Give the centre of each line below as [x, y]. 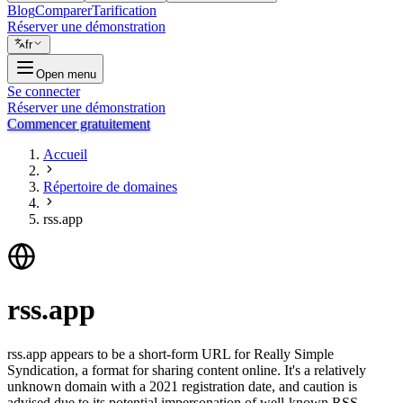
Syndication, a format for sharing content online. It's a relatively [187, 370]
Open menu [66, 74]
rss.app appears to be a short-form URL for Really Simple [170, 354]
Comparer [63, 10]
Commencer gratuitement [79, 124]
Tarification [124, 10]
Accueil [65, 154]
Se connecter [44, 91]
